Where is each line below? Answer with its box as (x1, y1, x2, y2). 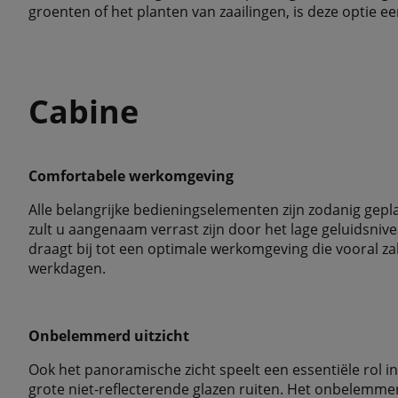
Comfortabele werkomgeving (28, 166, 234, 186)
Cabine (28, 90, 139, 133)
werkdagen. (28, 259, 106, 278)
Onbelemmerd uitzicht (28, 326, 189, 346)
